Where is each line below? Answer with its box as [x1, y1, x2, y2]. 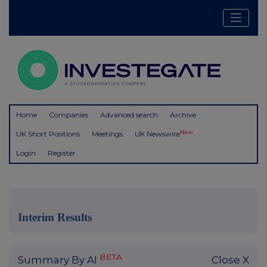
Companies [49, 110, 88, 120]
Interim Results [18, 211, 92, 224]
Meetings [92, 129, 123, 139]
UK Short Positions [16, 129, 80, 139]
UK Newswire [135, 129, 180, 139]
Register [48, 148, 76, 158]
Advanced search [100, 110, 158, 120]
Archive [170, 110, 196, 120]
